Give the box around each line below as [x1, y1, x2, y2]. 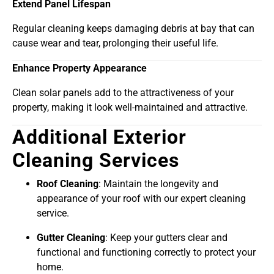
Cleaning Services [12, 149, 179, 172]
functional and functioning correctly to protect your [37, 246, 256, 259]
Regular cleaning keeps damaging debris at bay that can [12, 23, 254, 35]
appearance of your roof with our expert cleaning [37, 193, 246, 205]
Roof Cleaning [37, 178, 98, 190]
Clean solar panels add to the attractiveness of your [12, 87, 234, 99]
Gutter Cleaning [37, 232, 105, 244]
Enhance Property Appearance [12, 62, 147, 75]
